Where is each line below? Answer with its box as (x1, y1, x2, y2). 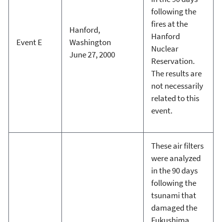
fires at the (151, 18, 188, 29)
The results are (151, 67, 202, 79)
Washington (69, 36, 111, 48)
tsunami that (151, 189, 196, 201)
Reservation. (151, 55, 195, 66)
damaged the (151, 202, 197, 213)
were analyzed (151, 152, 201, 164)
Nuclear (151, 43, 178, 54)
